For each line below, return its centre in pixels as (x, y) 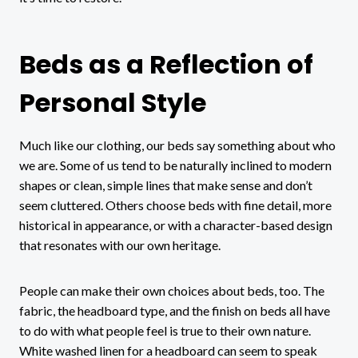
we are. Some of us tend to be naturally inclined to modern (175, 165)
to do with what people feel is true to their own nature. (165, 330)
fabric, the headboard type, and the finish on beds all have (175, 310)
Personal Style (113, 102)
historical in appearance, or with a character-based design (176, 225)
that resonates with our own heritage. (120, 245)
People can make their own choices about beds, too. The (172, 290)
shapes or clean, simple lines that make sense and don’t (166, 185)
